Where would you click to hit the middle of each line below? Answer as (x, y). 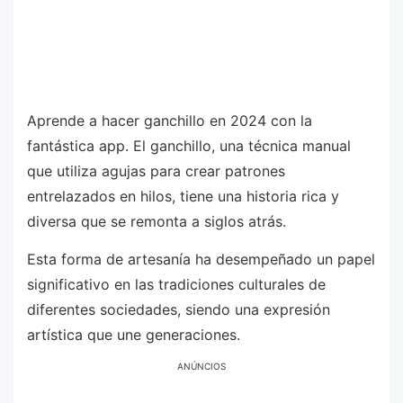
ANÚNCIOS (201, 367)
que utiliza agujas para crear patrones (156, 171)
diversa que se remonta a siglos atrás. (157, 221)
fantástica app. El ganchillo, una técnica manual (189, 146)
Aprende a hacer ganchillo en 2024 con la (170, 121)
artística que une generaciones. (134, 334)
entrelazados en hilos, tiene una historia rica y (183, 196)
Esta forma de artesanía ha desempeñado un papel (201, 259)
